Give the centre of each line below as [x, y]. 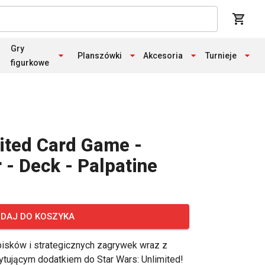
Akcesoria [163, 56]
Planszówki [99, 56]
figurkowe [30, 63]
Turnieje [221, 56]
